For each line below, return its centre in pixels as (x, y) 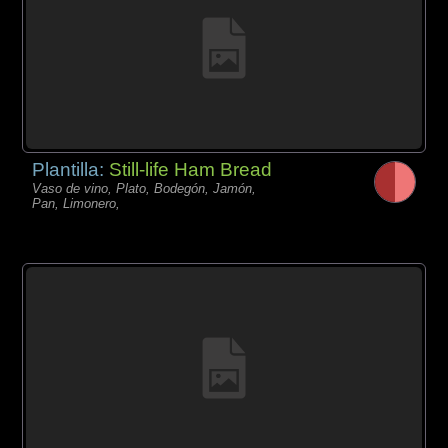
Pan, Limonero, (76, 203)
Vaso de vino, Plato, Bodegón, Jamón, (144, 188)
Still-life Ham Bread (191, 169)
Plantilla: (71, 169)
